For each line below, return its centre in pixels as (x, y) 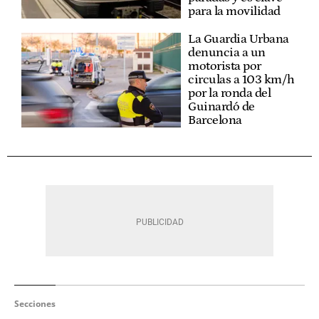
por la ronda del (229, 93)
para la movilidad (234, 11)
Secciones (35, 303)
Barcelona (215, 120)
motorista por (225, 66)
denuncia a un (227, 52)
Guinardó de (221, 106)
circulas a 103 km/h (241, 79)
